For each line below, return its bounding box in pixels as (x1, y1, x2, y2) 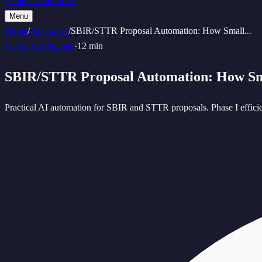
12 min (77, 41, 103, 51)
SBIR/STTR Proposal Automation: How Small (71, 26, 244, 36)
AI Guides (30, 26, 68, 36)
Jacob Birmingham (5, 41, 74, 51)
